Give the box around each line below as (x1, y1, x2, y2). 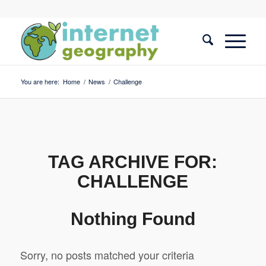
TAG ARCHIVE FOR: (48, 152, 218, 172)
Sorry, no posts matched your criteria (20, 247, 194, 263)
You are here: (20, 77, 59, 86)
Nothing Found (70, 209, 195, 229)
